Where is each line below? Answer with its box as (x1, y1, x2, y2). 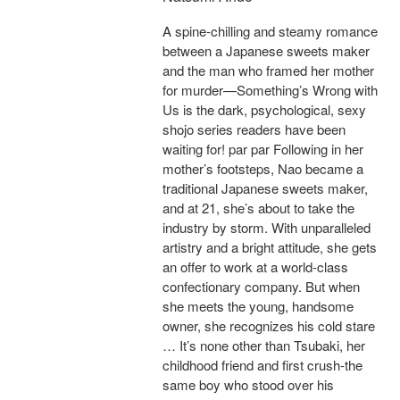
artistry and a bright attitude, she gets (162, 237, 377, 257)
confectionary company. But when (162, 277, 360, 296)
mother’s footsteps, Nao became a (162, 159, 363, 179)
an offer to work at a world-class (162, 257, 348, 277)
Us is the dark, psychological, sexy (162, 100, 366, 120)
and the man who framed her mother (162, 61, 374, 80)
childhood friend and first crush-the (162, 355, 362, 375)
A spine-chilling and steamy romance (162, 21, 378, 41)
